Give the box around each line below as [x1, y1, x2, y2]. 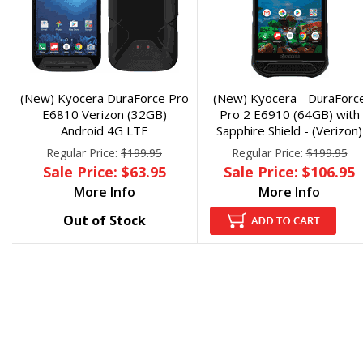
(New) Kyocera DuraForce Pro [19, 90, 189, 106]
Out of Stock [62, 211, 146, 229]
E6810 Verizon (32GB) [41, 106, 167, 122]
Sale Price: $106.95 [224, 162, 355, 181]
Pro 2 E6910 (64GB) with [219, 106, 360, 122]
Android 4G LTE [60, 122, 148, 139]
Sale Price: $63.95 [42, 162, 166, 181]
